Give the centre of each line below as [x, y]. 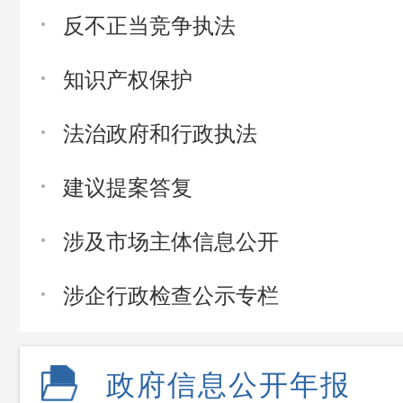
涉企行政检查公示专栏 [171, 294]
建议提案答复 [128, 186]
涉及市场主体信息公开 [171, 240]
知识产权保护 [128, 78]
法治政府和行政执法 [160, 132]
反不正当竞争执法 [149, 24]
